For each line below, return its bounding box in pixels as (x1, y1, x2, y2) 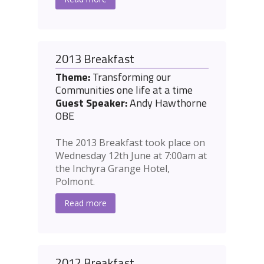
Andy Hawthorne (127, 95, 207, 111)
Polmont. (55, 175, 95, 189)
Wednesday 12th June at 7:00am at (55, 149, 207, 163)
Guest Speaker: (55, 95, 127, 111)
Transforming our (90, 69, 171, 85)
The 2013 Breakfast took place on (55, 136, 205, 150)
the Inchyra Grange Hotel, (55, 162, 170, 176)
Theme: (55, 69, 90, 85)
